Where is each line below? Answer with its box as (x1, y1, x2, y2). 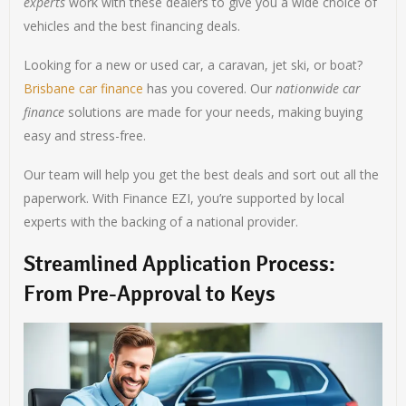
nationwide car (275, 80, 362, 98)
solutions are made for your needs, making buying (64, 103, 363, 121)
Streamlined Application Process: (24, 250, 336, 278)
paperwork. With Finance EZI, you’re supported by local (24, 189, 345, 208)
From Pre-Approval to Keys (24, 280, 276, 308)
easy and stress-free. (24, 127, 147, 145)
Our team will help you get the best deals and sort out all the (24, 166, 380, 184)
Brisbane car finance (24, 80, 144, 98)
